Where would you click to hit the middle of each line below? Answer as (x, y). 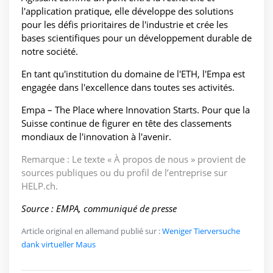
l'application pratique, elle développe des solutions (127, 11)
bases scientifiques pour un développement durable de (136, 38)
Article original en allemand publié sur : (92, 231)
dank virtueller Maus (58, 245)
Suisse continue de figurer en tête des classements (126, 123)
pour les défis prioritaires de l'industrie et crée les (125, 25)
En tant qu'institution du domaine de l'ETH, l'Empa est (133, 74)
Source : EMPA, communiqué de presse (99, 209)
